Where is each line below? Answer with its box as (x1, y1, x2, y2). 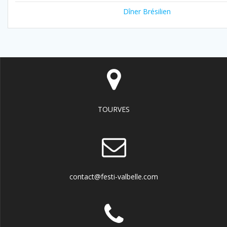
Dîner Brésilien (123, 7, 171, 17)
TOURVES (98, 104, 130, 114)
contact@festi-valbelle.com (69, 172, 158, 181)
